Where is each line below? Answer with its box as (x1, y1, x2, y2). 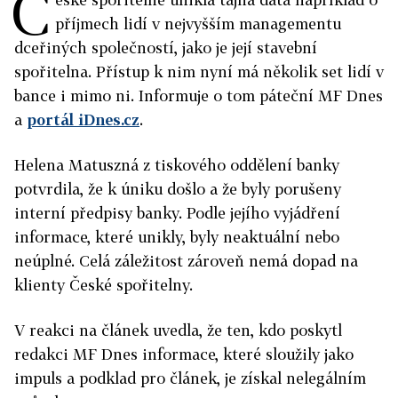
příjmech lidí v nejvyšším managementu (55, 14, 341, 34)
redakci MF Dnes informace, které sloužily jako (14, 345, 354, 364)
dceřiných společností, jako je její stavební (14, 38, 317, 58)
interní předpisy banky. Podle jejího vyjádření (14, 203, 340, 223)
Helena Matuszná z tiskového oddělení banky (14, 155, 339, 175)
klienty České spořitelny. (14, 275, 197, 295)
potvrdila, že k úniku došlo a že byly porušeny (14, 179, 341, 199)
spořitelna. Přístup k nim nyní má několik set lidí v (14, 62, 384, 82)
